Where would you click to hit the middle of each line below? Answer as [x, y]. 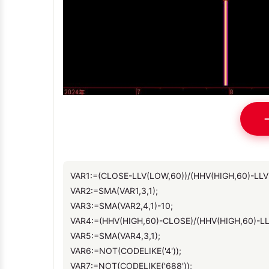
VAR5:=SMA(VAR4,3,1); [115, 235]
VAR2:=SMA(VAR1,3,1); [114, 190]
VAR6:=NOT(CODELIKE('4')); [126, 250]
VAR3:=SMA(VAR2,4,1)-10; [122, 205]
